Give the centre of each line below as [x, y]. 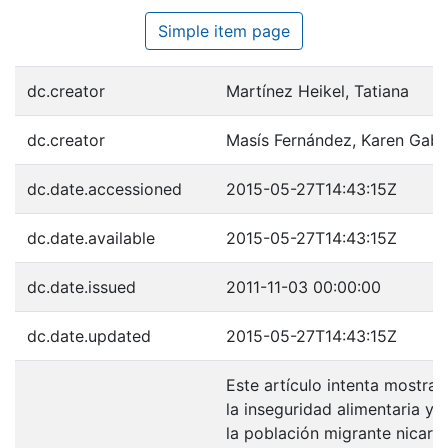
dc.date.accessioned [104, 188]
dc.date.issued [81, 286]
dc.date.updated [89, 335]
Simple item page [224, 30]
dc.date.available [91, 237]
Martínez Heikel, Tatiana [317, 90]
